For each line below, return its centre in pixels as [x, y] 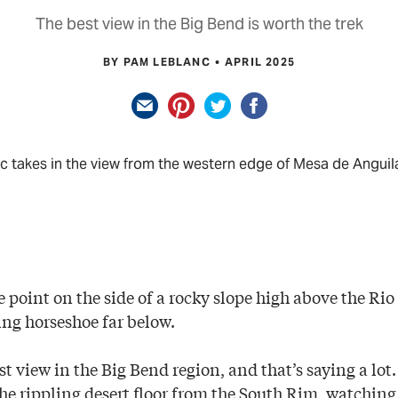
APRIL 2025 [260, 62]
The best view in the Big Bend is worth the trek [199, 23]
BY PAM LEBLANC [156, 62]
